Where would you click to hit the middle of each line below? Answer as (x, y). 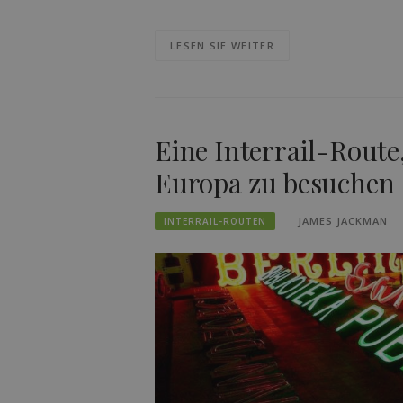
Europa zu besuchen (275, 183)
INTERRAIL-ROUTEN (215, 222)
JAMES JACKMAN (343, 221)
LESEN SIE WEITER (222, 46)
